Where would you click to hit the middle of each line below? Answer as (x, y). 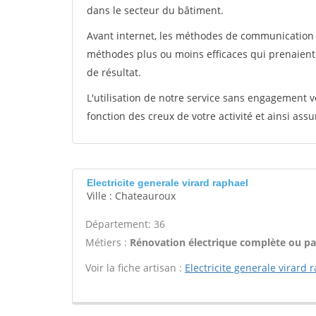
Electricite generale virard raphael (168, 183)
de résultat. (114, 72)
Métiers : (108, 242)
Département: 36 (125, 224)
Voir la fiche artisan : (135, 268)
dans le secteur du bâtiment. (155, 10)
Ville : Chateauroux (131, 196)
